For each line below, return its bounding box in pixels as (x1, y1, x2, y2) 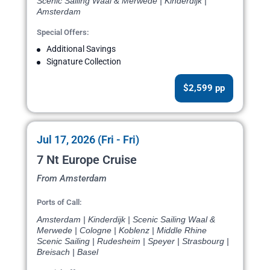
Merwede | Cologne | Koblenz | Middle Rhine (37, 225, 207, 236)
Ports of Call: (37, 198, 82, 207)
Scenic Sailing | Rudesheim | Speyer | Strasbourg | (37, 236, 229, 246)
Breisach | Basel (37, 247, 98, 257)
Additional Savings (46, 44, 116, 54)
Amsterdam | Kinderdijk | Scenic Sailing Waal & (37, 215, 215, 225)
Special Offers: (37, 28, 89, 37)
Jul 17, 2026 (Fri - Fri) (37, 133, 139, 146)
